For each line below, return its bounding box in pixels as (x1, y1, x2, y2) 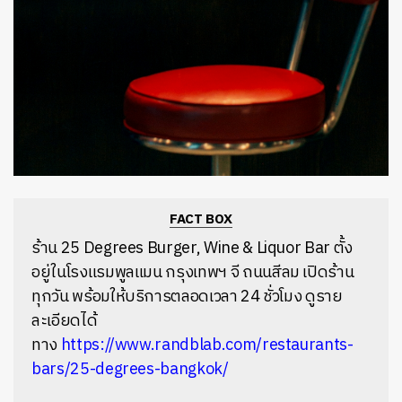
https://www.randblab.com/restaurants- (57, 332, 354, 360)
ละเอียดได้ (31, 308, 98, 336)
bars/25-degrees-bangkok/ (31, 356, 229, 384)
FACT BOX (169, 208, 233, 232)
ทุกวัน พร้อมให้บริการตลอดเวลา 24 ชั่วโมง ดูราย (31, 284, 343, 311)
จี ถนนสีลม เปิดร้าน (230, 259, 354, 287)
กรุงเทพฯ (162, 259, 231, 287)
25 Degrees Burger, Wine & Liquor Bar (57, 235, 334, 263)
